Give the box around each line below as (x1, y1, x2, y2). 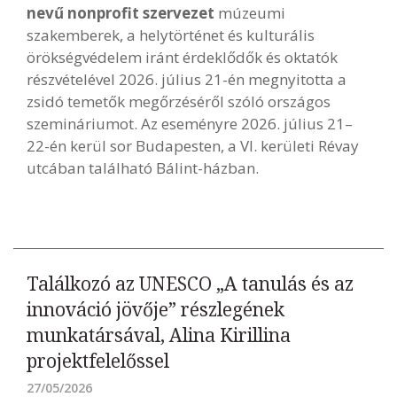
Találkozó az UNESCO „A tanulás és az (27, 271, 354, 296)
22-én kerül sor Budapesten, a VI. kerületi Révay (27, 136, 359, 156)
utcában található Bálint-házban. (27, 158, 259, 178)
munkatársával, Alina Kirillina (27, 323, 291, 347)
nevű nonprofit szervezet (27, 3, 218, 23)
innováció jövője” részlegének (27, 297, 284, 322)
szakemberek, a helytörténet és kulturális (27, 25, 315, 45)
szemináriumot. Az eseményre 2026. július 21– (27, 113, 353, 134)
